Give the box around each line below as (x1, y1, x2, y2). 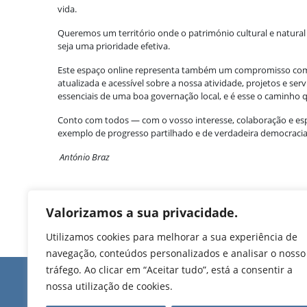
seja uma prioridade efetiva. (57, 39, 170, 52)
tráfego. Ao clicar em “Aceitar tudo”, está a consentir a (46, 263, 293, 276)
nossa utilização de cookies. (46, 280, 173, 293)
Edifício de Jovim (194, 272, 279, 285)
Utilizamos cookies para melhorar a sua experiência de (46, 230, 297, 243)
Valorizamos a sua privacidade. (46, 204, 238, 221)
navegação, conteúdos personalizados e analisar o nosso (46, 247, 306, 260)
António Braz (57, 150, 110, 163)
